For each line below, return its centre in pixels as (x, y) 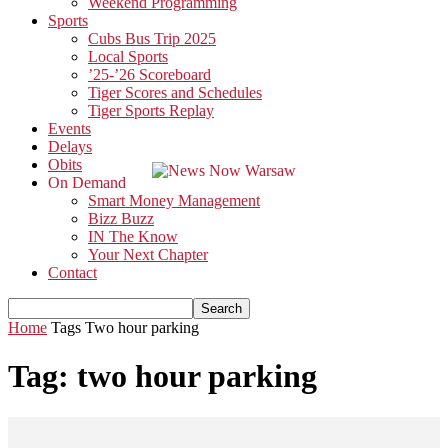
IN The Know (133, 236)
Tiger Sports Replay (151, 110)
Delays (70, 146)
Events (69, 128)
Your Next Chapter (148, 254)
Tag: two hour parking (162, 376)
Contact (72, 272)
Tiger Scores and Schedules (175, 92)
